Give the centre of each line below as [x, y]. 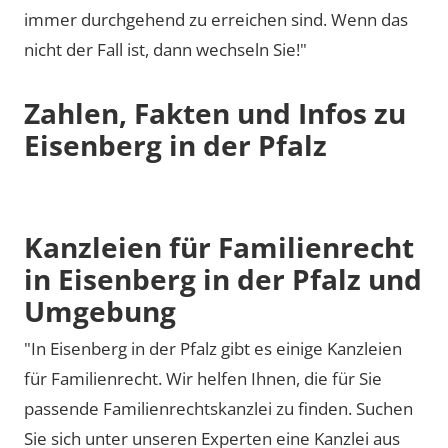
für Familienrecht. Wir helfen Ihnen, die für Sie [203, 378]
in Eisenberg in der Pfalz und [223, 278]
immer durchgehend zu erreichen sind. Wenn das [216, 19]
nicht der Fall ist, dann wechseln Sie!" [165, 49]
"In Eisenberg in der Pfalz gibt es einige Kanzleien [213, 348]
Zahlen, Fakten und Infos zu [215, 113]
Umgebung [100, 310]
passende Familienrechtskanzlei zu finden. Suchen [218, 408]
